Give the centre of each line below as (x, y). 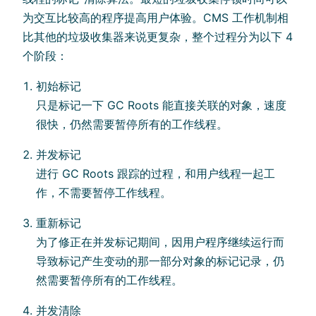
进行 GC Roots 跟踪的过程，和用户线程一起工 (156, 173)
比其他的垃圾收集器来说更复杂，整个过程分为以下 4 (158, 36)
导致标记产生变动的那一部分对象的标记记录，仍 (160, 261)
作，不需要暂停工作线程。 (104, 192)
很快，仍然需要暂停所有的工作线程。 (132, 124)
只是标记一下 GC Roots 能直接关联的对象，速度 (162, 105)
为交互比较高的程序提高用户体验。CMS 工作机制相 (156, 17)
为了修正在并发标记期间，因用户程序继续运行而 (160, 242)
